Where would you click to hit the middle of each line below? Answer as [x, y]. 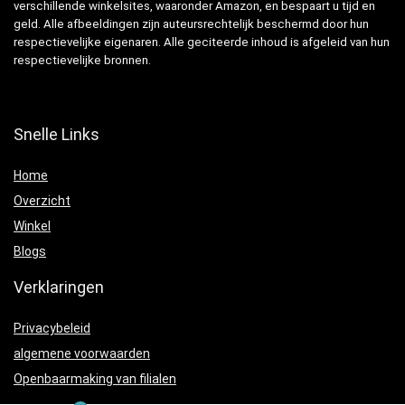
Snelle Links [57, 135]
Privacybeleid [52, 329]
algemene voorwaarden [82, 354]
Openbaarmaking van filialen [95, 379]
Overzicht [42, 201]
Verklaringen [59, 287]
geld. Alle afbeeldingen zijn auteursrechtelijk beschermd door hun [191, 24]
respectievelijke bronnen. [82, 61]
